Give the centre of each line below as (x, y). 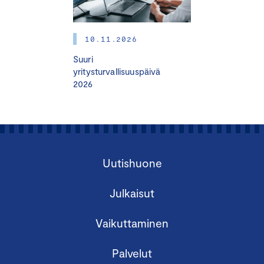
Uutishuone (132, 163)
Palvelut (132, 253)
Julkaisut (132, 193)
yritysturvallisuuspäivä (117, 72)
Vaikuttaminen (132, 223)
